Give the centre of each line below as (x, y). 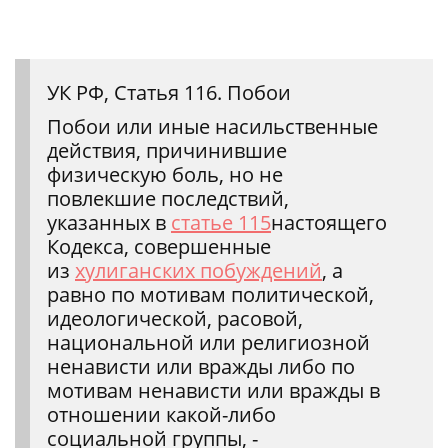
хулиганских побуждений (198, 270)
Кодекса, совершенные (159, 246)
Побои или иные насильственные (212, 126)
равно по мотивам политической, (210, 294)
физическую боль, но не (165, 174)
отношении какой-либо (161, 414)
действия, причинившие (167, 150)
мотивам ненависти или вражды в (213, 390)
